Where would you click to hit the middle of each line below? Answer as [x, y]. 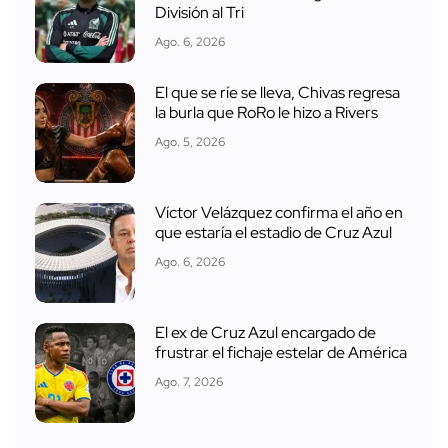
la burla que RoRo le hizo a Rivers [266, 113]
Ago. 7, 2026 [189, 382]
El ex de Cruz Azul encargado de [265, 333]
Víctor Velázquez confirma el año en [279, 213]
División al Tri [199, 13]
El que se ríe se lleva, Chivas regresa [277, 93]
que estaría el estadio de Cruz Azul [273, 233]
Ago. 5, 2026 [190, 142]
